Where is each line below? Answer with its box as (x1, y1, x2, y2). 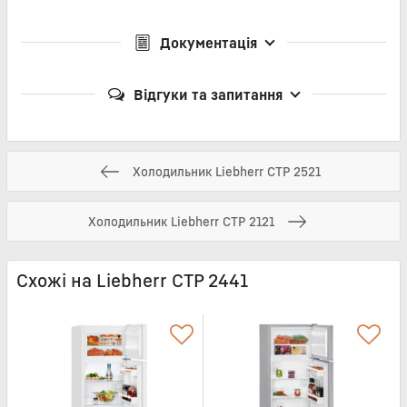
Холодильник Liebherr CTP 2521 (132, 163, 321, 179)
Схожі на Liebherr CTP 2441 (16, 270, 248, 293)
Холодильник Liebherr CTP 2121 (87, 213, 274, 229)
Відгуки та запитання (134, 85, 283, 104)
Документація (159, 34, 257, 53)
